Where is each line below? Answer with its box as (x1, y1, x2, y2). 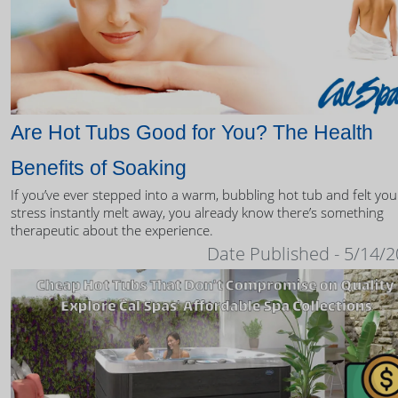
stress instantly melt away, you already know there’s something (11, 203, 384, 222)
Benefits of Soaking (11, 156, 187, 180)
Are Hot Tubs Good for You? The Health (11, 121, 373, 145)
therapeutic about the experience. (11, 221, 213, 240)
